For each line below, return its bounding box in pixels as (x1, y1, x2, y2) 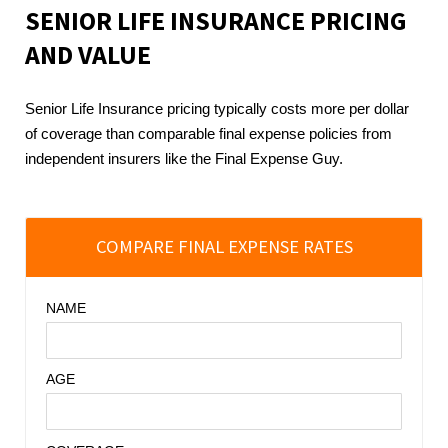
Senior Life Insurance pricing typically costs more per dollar (25, 101, 409, 118)
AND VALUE (25, 39, 151, 72)
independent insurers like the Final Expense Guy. (25, 151, 343, 168)
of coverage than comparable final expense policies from (25, 126, 392, 143)
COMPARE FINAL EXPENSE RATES (95, 235, 353, 259)
